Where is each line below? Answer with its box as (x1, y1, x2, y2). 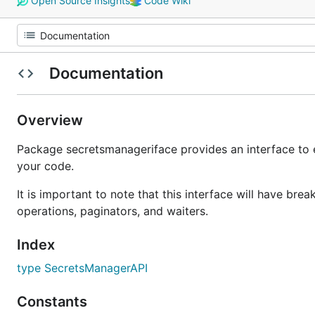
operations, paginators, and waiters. (17, 204, 208, 218)
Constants (17, 293, 91, 310)
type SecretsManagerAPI (17, 261, 148, 275)
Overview (17, 112, 86, 129)
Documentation (45, 64, 167, 82)
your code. (17, 159, 74, 173)
